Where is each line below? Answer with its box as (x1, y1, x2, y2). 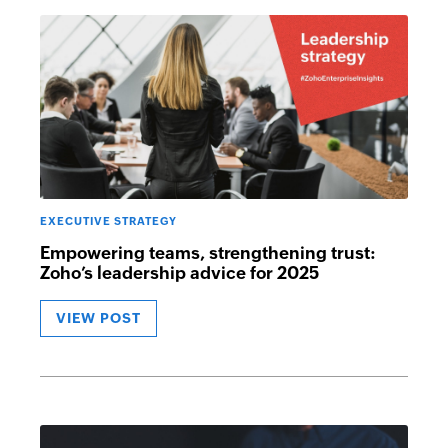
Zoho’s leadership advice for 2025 (40, 263, 319, 283)
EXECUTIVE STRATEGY (40, 215, 177, 227)
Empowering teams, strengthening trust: (40, 243, 376, 263)
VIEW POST (56, 310, 141, 326)
